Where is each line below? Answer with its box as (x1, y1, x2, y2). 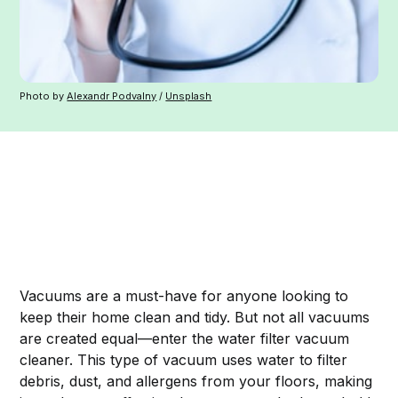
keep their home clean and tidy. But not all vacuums (20, 308, 370, 327)
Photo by (20, 89, 68, 102)
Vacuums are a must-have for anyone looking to (20, 287, 349, 306)
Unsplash (165, 89, 212, 102)
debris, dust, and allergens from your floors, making (20, 372, 373, 391)
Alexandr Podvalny (67, 89, 157, 102)
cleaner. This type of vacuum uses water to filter (20, 351, 348, 370)
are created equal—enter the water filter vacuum (20, 330, 350, 348)
